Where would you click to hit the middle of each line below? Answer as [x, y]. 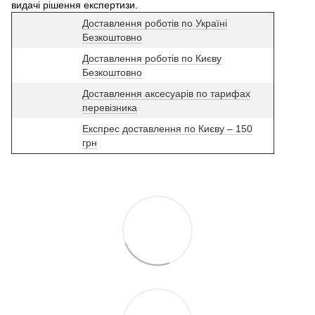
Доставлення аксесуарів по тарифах [166, 93]
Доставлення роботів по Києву [152, 58]
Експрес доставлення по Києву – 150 [167, 128]
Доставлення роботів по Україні [155, 23]
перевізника [110, 107]
